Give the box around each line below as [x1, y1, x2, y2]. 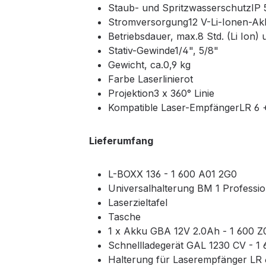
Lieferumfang [88, 135, 153, 147]
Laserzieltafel [107, 197, 167, 209]
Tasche [107, 211, 141, 223]
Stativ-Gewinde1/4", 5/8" [107, 45, 218, 57]
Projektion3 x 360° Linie [107, 87, 214, 100]
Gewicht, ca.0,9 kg [107, 59, 191, 71]
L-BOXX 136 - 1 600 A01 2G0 [107, 168, 237, 180]
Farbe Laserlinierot [107, 73, 193, 85]
